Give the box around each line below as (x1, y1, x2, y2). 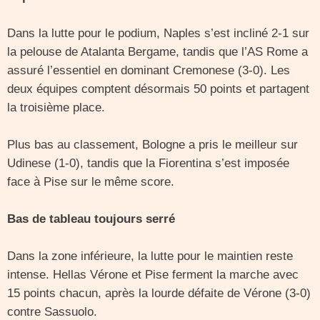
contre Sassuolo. (7, 305, 97, 319)
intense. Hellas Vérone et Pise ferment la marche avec (7, 268, 299, 281)
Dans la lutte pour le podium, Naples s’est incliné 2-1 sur (7, 26, 309, 40)
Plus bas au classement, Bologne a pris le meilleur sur (7, 138, 298, 151)
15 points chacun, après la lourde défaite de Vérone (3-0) (7, 286, 311, 300)
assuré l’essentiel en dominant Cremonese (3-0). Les (7, 64, 290, 77)
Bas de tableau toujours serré (7, 212, 175, 226)
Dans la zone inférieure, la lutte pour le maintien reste (7, 249, 293, 263)
